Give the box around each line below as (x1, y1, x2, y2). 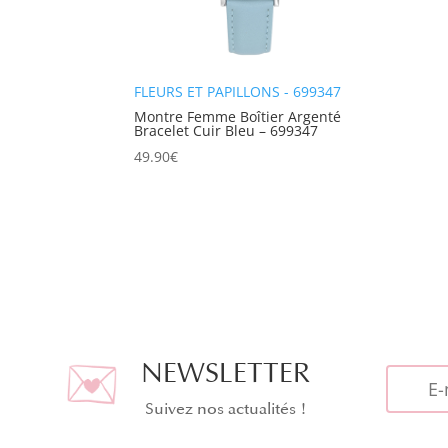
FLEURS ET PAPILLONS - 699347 (134, 81, 342, 101)
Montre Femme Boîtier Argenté (134, 106, 342, 126)
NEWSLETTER (141, 358, 311, 390)
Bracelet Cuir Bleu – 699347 (134, 120, 319, 140)
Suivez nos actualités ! (144, 399, 307, 420)
